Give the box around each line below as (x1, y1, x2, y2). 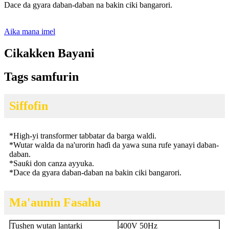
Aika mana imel (4, 27, 55, 36)
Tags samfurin (4, 70, 79, 84)
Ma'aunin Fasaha (9, 196, 101, 210)
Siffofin (9, 99, 48, 113)
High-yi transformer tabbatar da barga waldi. (13, 131, 156, 141)
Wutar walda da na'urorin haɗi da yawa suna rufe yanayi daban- (13, 141, 219, 150)
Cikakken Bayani (4, 46, 95, 60)
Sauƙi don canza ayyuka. (13, 159, 94, 168)
